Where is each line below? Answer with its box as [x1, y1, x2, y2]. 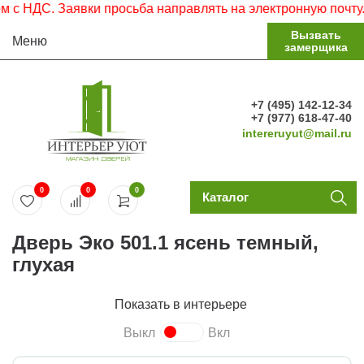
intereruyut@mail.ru [242, 127, 352, 140]
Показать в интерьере [114, 297, 250, 311]
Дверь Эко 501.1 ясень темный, [12, 232, 318, 253]
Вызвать [290, 28, 341, 41]
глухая [12, 253, 75, 275]
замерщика [284, 41, 348, 54]
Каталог [201, 190, 249, 204]
